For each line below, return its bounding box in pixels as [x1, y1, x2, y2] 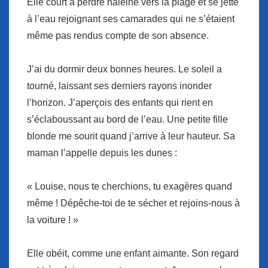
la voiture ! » [27, 215, 78, 226]
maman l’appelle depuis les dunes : [27, 148, 177, 159]
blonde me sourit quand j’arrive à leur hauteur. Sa [27, 131, 235, 142]
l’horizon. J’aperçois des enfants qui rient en [27, 98, 213, 108]
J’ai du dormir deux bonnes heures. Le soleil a [27, 64, 222, 75]
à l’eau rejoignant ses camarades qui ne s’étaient [27, 14, 234, 25]
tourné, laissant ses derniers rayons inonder [27, 81, 212, 92]
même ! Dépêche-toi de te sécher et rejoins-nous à [27, 198, 240, 209]
